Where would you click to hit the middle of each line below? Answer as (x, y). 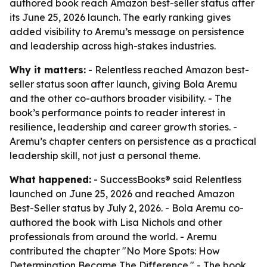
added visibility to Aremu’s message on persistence (127, 32)
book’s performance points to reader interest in (117, 113)
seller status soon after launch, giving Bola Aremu (123, 84)
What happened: (50, 179)
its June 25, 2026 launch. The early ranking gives (120, 17)
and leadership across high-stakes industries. (113, 46)
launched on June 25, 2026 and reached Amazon (122, 194)
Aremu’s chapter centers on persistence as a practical (133, 141)
